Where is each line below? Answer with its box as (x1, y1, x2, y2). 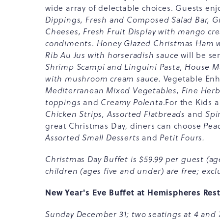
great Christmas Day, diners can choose (45, 120, 204, 131)
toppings (45, 97, 83, 108)
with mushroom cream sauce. (45, 73, 164, 84)
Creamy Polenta (98, 97, 163, 108)
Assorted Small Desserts (45, 132, 142, 143)
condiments (45, 38, 92, 49)
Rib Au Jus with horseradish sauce (45, 50, 179, 60)
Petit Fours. (157, 132, 205, 143)
